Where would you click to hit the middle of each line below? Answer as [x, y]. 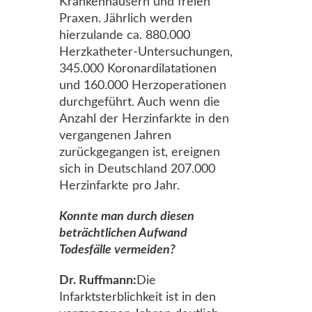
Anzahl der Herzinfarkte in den [144, 119]
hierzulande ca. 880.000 [125, 36]
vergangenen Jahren [115, 136]
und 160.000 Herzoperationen [143, 86]
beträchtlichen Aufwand [123, 233]
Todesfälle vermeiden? [117, 250]
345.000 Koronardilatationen [138, 69]
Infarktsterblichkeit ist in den [138, 297]
